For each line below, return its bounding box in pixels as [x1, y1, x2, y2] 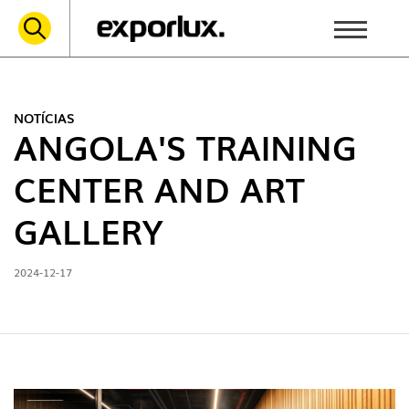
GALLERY [14, 206, 163, 255]
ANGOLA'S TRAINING [14, 122, 357, 171]
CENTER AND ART [14, 164, 305, 213]
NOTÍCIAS [14, 109, 75, 127]
